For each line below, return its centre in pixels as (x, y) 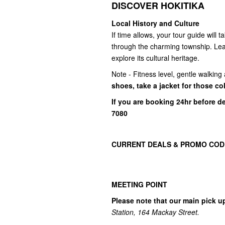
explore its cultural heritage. (155, 58)
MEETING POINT (139, 185)
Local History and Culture (155, 23)
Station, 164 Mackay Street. (155, 212)
